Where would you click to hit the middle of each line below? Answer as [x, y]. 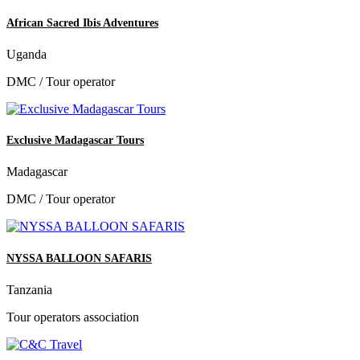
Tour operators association [73, 317]
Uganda [27, 55]
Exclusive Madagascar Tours [75, 141]
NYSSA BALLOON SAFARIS [79, 258]
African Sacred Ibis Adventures [82, 22]
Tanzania [29, 289]
